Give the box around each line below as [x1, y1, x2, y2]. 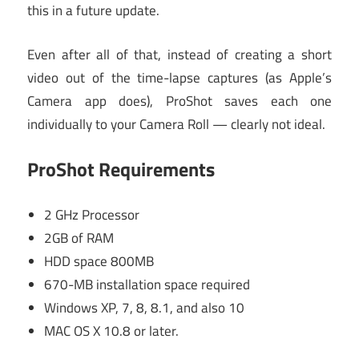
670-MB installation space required [44, 273, 251, 295]
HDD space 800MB [44, 250, 155, 272]
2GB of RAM [44, 227, 115, 248]
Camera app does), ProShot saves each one [27, 90, 332, 111]
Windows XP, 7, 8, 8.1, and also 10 [44, 296, 245, 318]
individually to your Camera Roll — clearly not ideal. [27, 113, 325, 135]
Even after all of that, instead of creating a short [27, 43, 332, 65]
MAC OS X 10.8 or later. [44, 320, 179, 341]
